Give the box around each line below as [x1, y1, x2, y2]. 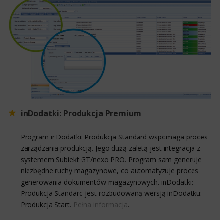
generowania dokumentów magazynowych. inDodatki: [21, 177, 193, 187]
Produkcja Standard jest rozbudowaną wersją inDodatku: [21, 188, 202, 198]
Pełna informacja [73, 199, 128, 209]
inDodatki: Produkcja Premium [21, 108, 141, 119]
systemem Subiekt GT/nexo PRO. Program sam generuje [21, 154, 202, 164]
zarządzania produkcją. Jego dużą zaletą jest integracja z [21, 143, 200, 153]
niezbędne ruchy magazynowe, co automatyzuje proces [21, 165, 198, 175]
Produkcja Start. [21, 199, 73, 209]
